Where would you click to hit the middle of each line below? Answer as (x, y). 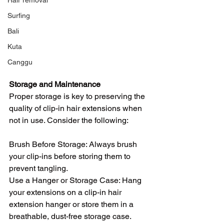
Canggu (20, 62)
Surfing (19, 15)
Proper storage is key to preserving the (78, 96)
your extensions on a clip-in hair (66, 192)
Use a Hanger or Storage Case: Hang (76, 180)
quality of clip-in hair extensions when (76, 108)
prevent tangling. (38, 168)
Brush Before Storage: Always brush (74, 144)
